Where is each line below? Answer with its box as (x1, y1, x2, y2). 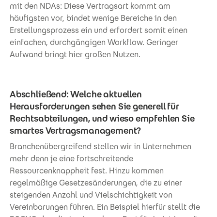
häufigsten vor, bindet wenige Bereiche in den (10, 13, 177, 23)
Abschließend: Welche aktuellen (10, 88, 142, 100)
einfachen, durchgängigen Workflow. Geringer (10, 37, 178, 47)
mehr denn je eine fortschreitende (10, 153, 133, 164)
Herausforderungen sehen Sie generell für (10, 100, 179, 112)
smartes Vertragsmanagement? (10, 124, 141, 136)
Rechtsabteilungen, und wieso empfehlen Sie (10, 112, 195, 124)
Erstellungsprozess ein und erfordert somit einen (10, 25, 187, 35)
